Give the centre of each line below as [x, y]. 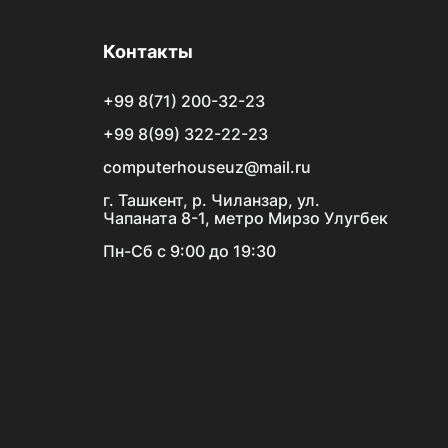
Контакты [147, 51]
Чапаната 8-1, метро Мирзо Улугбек [245, 218]
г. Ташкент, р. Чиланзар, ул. [211, 200]
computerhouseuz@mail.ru [206, 167]
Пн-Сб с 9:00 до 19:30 [189, 251]
